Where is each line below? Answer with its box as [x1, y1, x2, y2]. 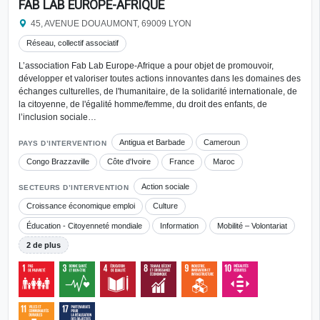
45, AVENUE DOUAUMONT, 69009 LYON [31, 19, 192, 28]
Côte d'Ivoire [107, 157, 151, 166]
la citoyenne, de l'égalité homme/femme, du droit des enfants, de [18, 99, 267, 110]
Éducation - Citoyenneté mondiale [26, 221, 142, 230]
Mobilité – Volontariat [216, 221, 287, 230]
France [169, 157, 194, 166]
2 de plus [26, 240, 61, 249]
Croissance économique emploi [26, 201, 135, 211]
